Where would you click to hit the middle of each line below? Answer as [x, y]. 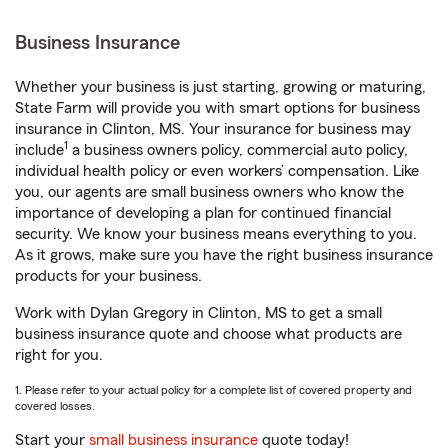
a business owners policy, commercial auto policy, [238, 150]
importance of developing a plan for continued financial [203, 213]
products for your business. [108, 276]
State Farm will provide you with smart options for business [217, 108]
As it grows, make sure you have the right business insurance [224, 255]
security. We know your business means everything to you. [216, 234]
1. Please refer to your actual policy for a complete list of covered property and [213, 390]
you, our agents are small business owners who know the [209, 192]
